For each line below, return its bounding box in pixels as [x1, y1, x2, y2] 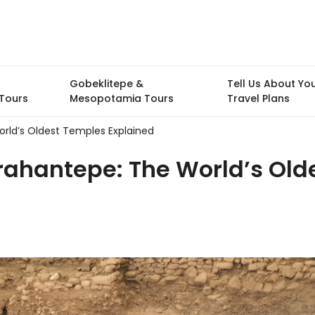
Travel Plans [226, 91, 290, 105]
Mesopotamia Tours [69, 91, 174, 105]
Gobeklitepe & [69, 77, 143, 91]
